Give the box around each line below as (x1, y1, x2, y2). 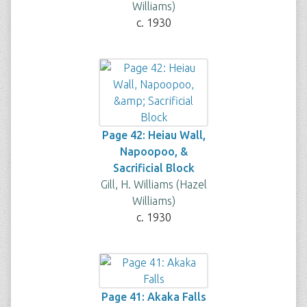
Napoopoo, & (119, 145, 188, 158)
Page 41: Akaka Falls (101, 291, 206, 303)
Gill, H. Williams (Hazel (100, 178, 207, 191)
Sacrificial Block (112, 162, 195, 174)
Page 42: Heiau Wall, (101, 129, 206, 141)
